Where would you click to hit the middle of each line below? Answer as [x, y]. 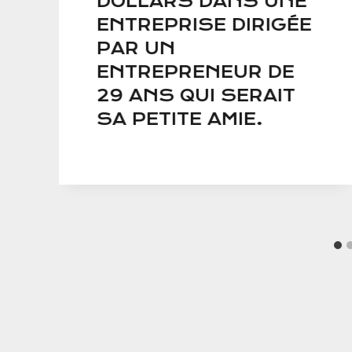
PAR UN [136, 49]
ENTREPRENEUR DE [196, 72]
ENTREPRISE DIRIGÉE [204, 25]
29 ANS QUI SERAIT [196, 96]
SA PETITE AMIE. [180, 119]
